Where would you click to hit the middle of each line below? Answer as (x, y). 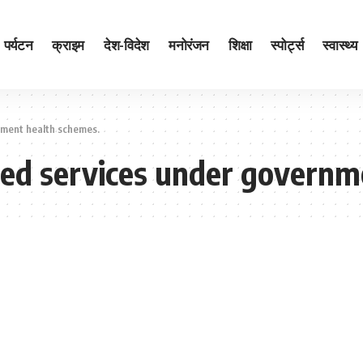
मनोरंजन (189, 44)
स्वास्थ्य (340, 44)
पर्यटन (18, 44)
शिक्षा (240, 44)
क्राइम (68, 44)
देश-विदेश (126, 44)
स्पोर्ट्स (287, 44)
